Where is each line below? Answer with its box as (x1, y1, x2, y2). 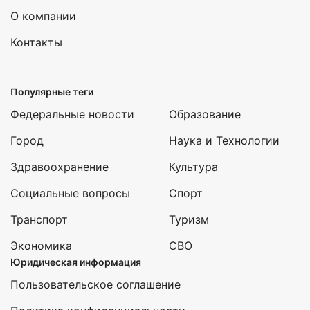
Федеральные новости (10, 107, 134, 121)
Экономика (10, 239, 72, 253)
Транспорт (10, 212, 68, 226)
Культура (169, 160, 218, 174)
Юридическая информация (10, 256, 141, 268)
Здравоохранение (10, 160, 109, 174)
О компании (10, 9, 76, 23)
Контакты (10, 35, 62, 49)
